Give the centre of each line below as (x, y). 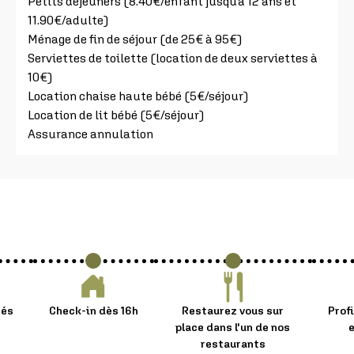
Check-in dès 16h (93, 310)
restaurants (233, 343)
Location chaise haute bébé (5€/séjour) (137, 95)
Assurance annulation (90, 133)
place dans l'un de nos (233, 327)
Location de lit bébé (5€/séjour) (115, 114)
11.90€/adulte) (68, 19)
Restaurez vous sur (233, 310)
